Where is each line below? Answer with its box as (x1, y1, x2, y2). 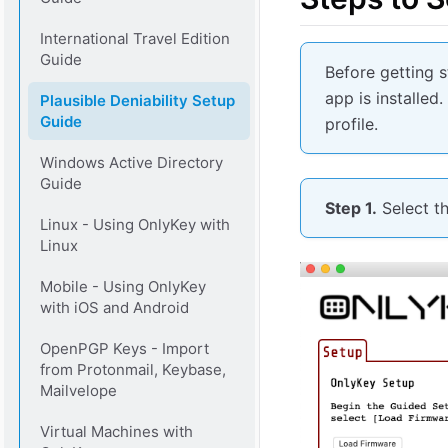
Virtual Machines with (39, 421, 193, 441)
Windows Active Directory (39, 152, 223, 172)
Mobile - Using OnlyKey (39, 276, 206, 296)
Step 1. (325, 198, 377, 218)
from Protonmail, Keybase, (39, 359, 226, 379)
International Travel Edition (39, 28, 230, 48)
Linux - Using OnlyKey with (39, 214, 230, 234)
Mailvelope (39, 380, 117, 400)
